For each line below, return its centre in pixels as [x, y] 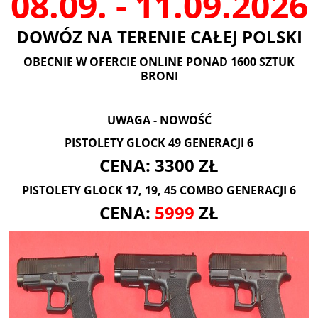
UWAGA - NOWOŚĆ [159, 120]
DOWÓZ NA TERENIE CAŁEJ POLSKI [159, 37]
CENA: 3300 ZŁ [159, 165]
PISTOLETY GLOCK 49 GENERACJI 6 [159, 143]
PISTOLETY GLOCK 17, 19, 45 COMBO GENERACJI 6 [159, 191]
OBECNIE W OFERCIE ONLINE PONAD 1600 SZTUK [159, 62]
